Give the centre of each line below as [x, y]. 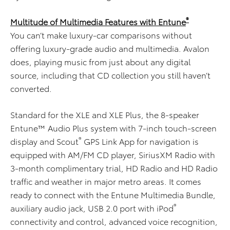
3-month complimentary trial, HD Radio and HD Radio [114, 168]
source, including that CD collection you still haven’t [110, 75]
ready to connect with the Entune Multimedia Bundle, [113, 195]
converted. [31, 88]
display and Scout [44, 141]
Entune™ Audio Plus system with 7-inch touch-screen [113, 128]
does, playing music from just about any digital [100, 62]
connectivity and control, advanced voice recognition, [114, 221]
